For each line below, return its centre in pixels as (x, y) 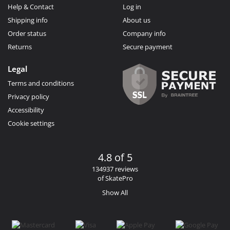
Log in (132, 6)
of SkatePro (115, 178)
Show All (115, 192)
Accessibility (26, 110)
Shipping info (28, 20)
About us (137, 20)
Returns (20, 46)
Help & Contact (31, 6)
